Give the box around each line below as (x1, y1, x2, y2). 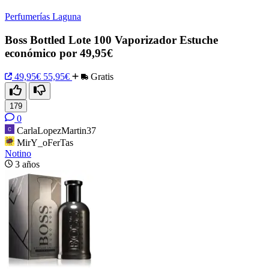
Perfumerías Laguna (5, 11, 81, 22)
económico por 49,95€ (5, 47, 113, 60)
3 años (15, 159, 40, 169)
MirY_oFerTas (17, 137, 73, 148)
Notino (5, 148, 31, 159)
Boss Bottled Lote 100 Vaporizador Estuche (5, 34, 218, 47)
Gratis (88, 71, 113, 82)
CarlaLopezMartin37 (17, 125, 96, 136)
